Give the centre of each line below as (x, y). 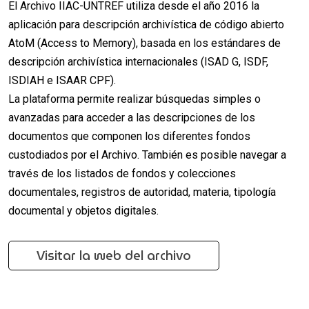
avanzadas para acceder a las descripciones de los (132, 117)
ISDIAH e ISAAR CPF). (62, 80)
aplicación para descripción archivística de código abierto (146, 24)
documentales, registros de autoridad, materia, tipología (142, 192)
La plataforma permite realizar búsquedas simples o (134, 99)
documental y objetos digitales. (83, 210)
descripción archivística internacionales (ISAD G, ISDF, (138, 61)
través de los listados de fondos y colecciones (122, 173)
